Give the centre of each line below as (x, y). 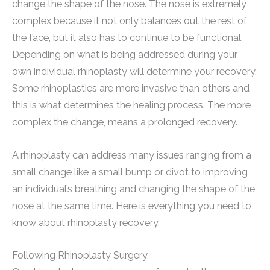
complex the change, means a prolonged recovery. (125, 122)
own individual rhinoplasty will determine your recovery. (134, 72)
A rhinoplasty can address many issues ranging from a (132, 155)
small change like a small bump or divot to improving (130, 172)
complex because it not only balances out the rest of (130, 21)
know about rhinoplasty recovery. (86, 222)
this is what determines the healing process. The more (131, 105)
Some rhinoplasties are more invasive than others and (131, 89)
